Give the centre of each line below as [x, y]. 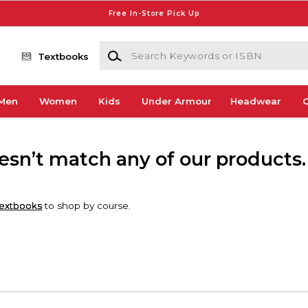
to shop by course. [87, 205]
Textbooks [64, 56]
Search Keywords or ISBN [160, 48]
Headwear [255, 101]
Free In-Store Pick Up [154, 13]
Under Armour [176, 101]
